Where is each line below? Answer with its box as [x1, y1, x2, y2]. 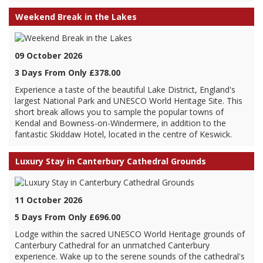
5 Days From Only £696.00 [15, 211, 120, 222]
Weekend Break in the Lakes [15, 11, 137, 22]
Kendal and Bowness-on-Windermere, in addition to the [15, 117, 226, 129]
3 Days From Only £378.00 [15, 67, 120, 78]
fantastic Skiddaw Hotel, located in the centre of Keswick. [15, 129, 232, 140]
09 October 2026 [15, 50, 82, 61]
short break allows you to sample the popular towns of [15, 106, 224, 117]
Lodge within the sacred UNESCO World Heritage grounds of [15, 228, 245, 240]
